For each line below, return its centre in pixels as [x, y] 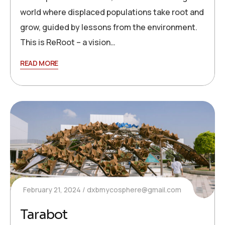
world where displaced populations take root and [112, 12]
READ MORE [39, 63]
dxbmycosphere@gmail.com [134, 190]
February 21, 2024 [52, 190]
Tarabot [44, 215]
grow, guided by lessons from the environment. [109, 27]
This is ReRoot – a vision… [68, 42]
